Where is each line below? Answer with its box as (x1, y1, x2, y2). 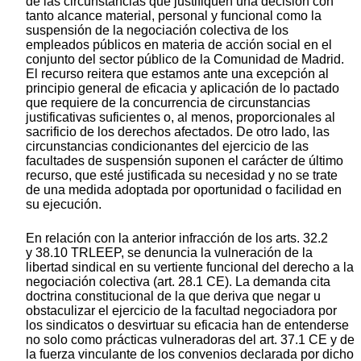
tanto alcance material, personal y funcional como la (26, 8, 322, 23)
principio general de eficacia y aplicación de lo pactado (26, 81, 339, 95)
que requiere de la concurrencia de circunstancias (26, 95, 310, 110)
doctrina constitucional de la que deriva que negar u (26, 288, 321, 303)
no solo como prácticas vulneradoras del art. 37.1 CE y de (26, 332, 355, 346)
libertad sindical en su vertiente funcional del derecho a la (26, 259, 354, 274)
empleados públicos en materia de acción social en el (26, 37, 332, 52)
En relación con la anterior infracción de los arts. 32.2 (26, 230, 328, 245)
